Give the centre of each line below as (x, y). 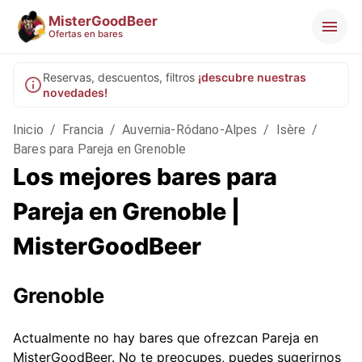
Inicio (28, 130)
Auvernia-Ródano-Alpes (190, 130)
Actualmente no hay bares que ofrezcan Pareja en (166, 338)
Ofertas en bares (86, 34)
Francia (83, 130)
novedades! (75, 93)
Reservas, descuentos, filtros (119, 77)
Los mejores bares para (145, 177)
